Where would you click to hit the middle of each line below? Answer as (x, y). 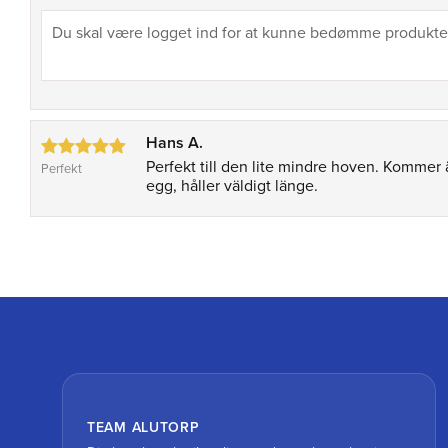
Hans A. (174, 143)
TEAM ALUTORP (143, 428)
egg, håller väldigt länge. (232, 186)
